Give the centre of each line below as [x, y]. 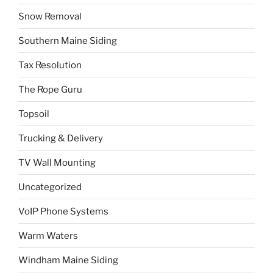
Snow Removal [50, 16]
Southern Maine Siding [68, 41]
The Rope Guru [50, 89]
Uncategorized [50, 187]
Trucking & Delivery [61, 138]
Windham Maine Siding [68, 260]
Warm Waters [48, 236]
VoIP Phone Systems [63, 211]
